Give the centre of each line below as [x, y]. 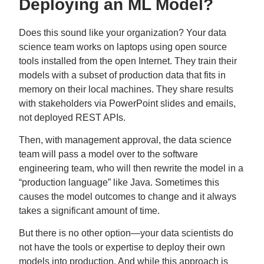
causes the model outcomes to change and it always [128, 197]
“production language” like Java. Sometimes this [119, 182]
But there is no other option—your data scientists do [126, 233]
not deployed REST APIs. [72, 118]
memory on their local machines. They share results [126, 89]
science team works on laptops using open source [123, 47]
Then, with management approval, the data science [125, 140]
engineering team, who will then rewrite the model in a [131, 168]
